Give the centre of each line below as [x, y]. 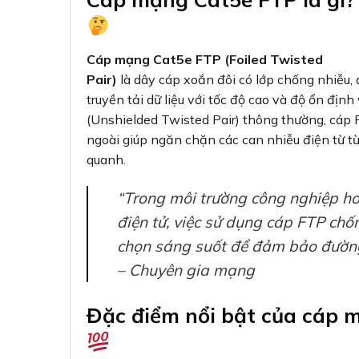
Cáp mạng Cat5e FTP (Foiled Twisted [205, 59]
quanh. [106, 159]
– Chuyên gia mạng [186, 270]
